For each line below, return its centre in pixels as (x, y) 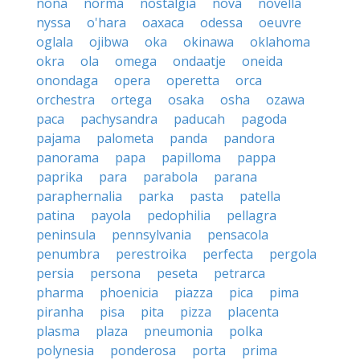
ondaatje (199, 61)
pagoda (264, 119)
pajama (58, 138)
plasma (58, 331)
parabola (170, 177)
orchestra (65, 100)
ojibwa (109, 42)
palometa (125, 138)
